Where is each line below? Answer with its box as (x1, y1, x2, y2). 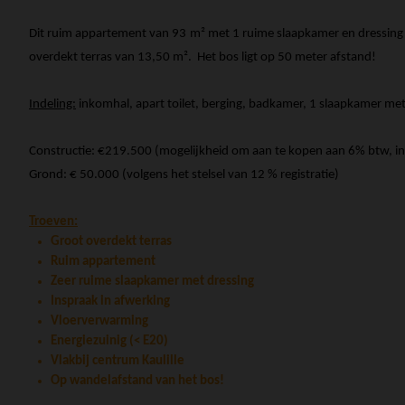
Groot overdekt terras (51, 234, 172, 249)
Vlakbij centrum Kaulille (51, 353, 184, 368)
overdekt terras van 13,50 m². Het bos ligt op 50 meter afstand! (29, 50, 376, 64)
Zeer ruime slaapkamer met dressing (51, 274, 254, 288)
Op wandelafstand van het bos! (51, 373, 224, 388)
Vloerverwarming (51, 314, 148, 328)
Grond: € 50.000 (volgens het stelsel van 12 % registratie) (29, 167, 339, 182)
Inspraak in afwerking (51, 294, 170, 308)
